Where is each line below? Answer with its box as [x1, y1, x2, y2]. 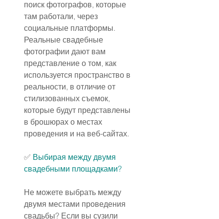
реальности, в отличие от [24, 82, 117, 92]
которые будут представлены [24, 105, 132, 115]
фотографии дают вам [24, 46, 108, 57]
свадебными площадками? [24, 164, 122, 174]
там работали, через [24, 11, 100, 22]
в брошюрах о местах [24, 117, 104, 127]
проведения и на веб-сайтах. [24, 129, 129, 139]
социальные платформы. [24, 23, 117, 33]
